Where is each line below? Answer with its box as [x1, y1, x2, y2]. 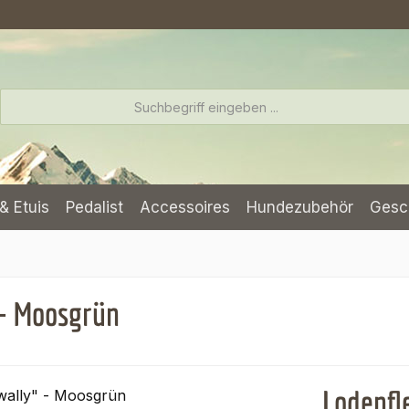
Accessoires [140, 198, 230, 216]
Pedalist [66, 198, 123, 216]
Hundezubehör [246, 198, 353, 216]
